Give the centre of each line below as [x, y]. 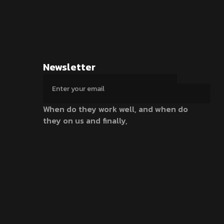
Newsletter [69, 67]
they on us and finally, [85, 120]
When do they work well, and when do [115, 109]
